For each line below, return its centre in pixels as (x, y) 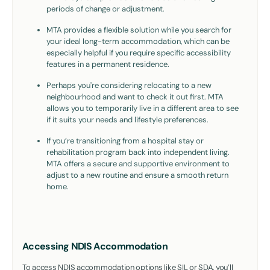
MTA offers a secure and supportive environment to (138, 164)
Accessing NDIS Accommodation (95, 246)
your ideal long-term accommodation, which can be (138, 42)
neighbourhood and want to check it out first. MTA (135, 97)
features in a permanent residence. (108, 64)
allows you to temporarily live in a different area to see (143, 108)
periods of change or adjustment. (105, 9)
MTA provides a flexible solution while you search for (139, 30)
